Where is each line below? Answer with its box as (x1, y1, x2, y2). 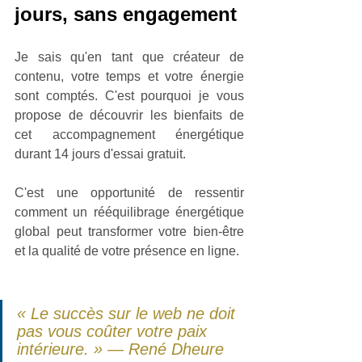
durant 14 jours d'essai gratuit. (15, 146, 189, 161)
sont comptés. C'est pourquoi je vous (15, 88, 244, 103)
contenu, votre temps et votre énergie (15, 69, 244, 83)
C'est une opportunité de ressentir (15, 185, 244, 200)
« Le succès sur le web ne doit (17, 304, 240, 322)
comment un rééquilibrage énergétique (15, 204, 244, 219)
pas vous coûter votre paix (17, 322, 212, 340)
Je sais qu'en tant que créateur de (15, 49, 244, 64)
